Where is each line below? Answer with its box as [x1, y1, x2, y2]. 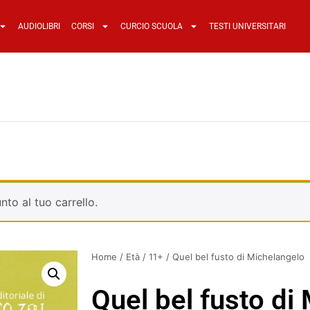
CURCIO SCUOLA [120, 21, 183, 31]
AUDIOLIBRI [17, 21, 60, 31]
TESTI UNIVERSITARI [208, 21, 286, 31]
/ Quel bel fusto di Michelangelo [163, 251, 304, 263]
